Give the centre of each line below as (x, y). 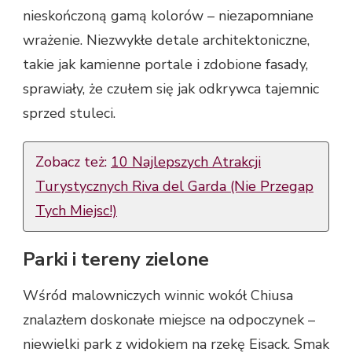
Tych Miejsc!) (76, 211)
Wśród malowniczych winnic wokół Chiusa (158, 295)
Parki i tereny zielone (116, 260)
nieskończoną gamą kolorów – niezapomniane (168, 16)
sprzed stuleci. (69, 114)
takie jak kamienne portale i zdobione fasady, (165, 65)
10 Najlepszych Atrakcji (186, 162)
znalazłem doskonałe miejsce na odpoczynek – (169, 319)
